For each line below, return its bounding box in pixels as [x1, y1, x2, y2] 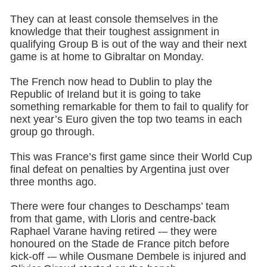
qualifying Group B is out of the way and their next [10, 38, 247, 50]
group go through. [10, 125, 95, 138]
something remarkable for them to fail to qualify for [10, 100, 249, 113]
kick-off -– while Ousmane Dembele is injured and [10, 250, 246, 263]
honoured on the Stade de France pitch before [10, 238, 229, 250]
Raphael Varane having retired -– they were [10, 225, 217, 238]
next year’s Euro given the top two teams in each [10, 113, 242, 125]
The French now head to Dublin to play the [10, 75, 212, 88]
